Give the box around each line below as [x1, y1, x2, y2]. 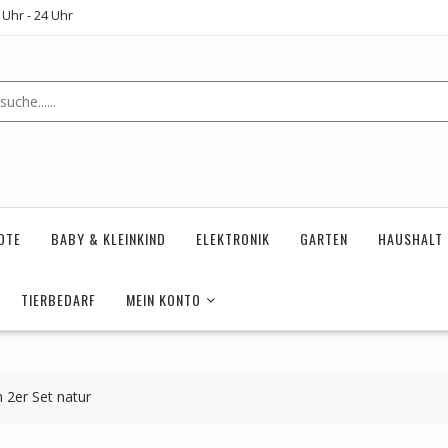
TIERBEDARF [21, 289, 96, 311]
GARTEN [300, 228, 348, 250]
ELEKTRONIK [196, 228, 270, 250]
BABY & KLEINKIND [51, 228, 166, 250]
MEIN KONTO [126, 289, 201, 311]
